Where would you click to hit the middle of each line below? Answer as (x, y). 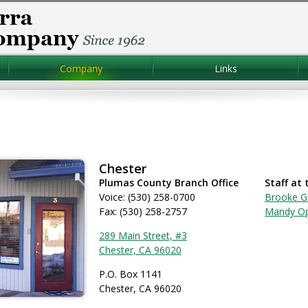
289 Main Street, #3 (143, 235)
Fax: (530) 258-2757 (143, 211)
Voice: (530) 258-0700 (147, 197)
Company (81, 68)
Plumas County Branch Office (169, 183)
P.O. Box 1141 (131, 274)
